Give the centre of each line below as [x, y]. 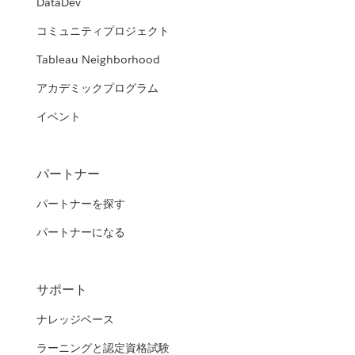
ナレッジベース [76, 320]
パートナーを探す [81, 204]
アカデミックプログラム [98, 88]
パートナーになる [81, 233]
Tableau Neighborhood [99, 60]
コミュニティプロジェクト [103, 31]
